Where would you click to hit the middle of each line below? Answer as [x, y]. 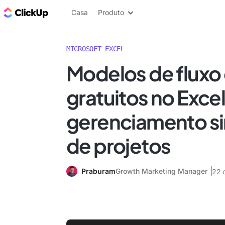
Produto [111, 12]
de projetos [119, 145]
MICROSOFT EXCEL [95, 49]
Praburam [98, 171]
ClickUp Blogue [80, 12]
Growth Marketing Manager [161, 171]
